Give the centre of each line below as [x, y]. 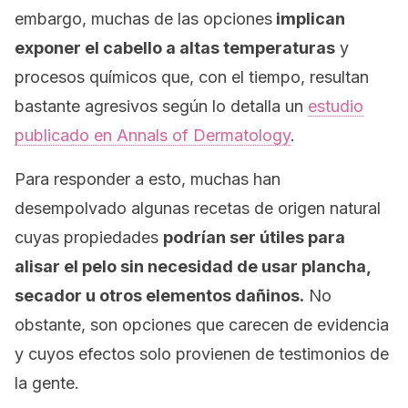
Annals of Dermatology [204, 135]
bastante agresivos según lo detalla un [161, 106]
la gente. [47, 383]
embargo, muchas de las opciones [143, 19]
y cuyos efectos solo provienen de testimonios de [202, 354]
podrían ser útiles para [254, 237]
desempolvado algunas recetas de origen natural [198, 208]
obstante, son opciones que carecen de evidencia [202, 325]
